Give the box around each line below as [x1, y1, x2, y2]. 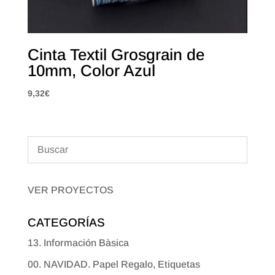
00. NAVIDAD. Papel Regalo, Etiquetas [27, 258, 200, 269]
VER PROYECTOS [27, 184, 114, 195]
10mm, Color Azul [27, 61, 155, 80]
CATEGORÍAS [27, 215, 105, 229]
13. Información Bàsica [27, 237, 129, 248]
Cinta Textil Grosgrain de [27, 45, 204, 64]
